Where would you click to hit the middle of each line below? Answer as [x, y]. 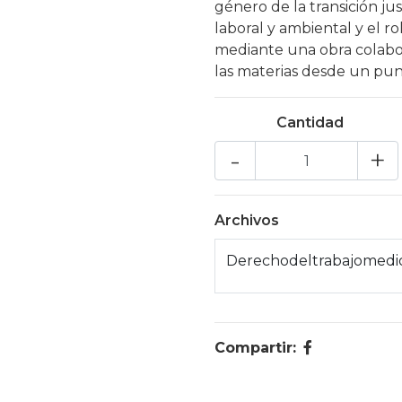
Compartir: [255, 348]
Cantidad [310, 122]
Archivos [247, 220]
